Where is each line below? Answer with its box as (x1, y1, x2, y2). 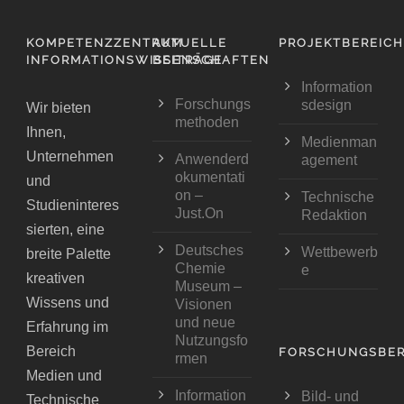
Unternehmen (26, 149, 114, 165)
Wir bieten (26, 100, 91, 116)
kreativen (26, 271, 85, 287)
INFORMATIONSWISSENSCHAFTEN (26, 53, 270, 68)
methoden (174, 115, 239, 131)
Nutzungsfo (174, 333, 248, 349)
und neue (174, 315, 235, 331)
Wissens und (26, 295, 109, 311)
